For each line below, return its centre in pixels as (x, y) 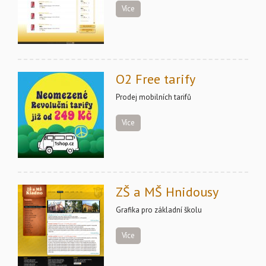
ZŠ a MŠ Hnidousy (167, 192)
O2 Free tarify (156, 79)
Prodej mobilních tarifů (153, 97)
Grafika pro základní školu (159, 210)
